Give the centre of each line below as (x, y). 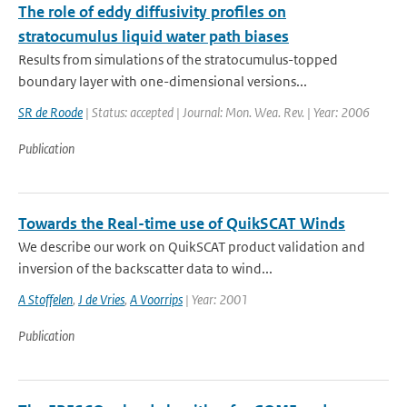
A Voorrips (156, 299)
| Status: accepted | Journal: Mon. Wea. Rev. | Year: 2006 (226, 112)
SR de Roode (50, 112)
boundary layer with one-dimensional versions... (163, 81)
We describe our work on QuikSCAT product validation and (192, 247)
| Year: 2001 (215, 299)
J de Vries (101, 299)
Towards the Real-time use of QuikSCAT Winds (182, 223)
